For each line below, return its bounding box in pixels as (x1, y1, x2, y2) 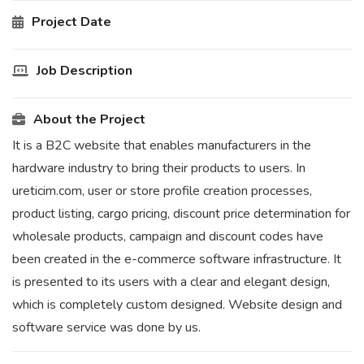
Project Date (32, 13, 111, 31)
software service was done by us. (12, 318, 201, 336)
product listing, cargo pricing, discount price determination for (12, 205, 350, 223)
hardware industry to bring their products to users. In (12, 159, 305, 177)
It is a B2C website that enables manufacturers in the (12, 136, 311, 154)
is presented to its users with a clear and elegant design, (12, 273, 330, 291)
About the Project (33, 110, 145, 128)
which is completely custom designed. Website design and (12, 296, 342, 314)
